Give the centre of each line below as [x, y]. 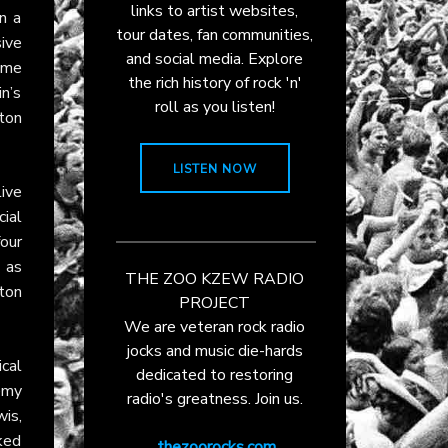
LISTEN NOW [214, 168]
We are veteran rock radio [215, 326]
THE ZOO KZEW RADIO [215, 278]
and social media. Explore [215, 58]
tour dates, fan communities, [215, 34]
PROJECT [215, 302]
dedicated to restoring [215, 374]
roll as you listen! [214, 106]
